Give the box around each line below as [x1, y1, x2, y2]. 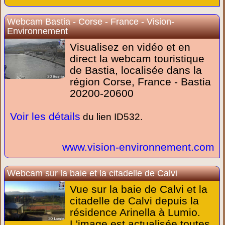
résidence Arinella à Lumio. [70, 206, 201, 218]
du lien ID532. [80, 111, 143, 122]
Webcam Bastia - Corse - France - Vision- [7, 17, 175, 27]
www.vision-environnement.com [62, 141, 214, 153]
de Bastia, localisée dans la [70, 64, 202, 76]
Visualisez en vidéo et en [70, 41, 191, 53]
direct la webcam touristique [70, 53, 205, 64]
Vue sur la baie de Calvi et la [70, 183, 208, 195]
